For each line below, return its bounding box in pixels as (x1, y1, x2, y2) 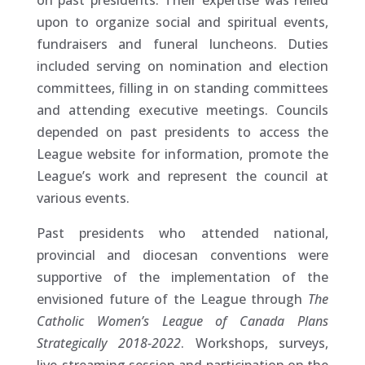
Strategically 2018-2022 (36, 334, 182, 353)
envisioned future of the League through (36, 290, 309, 309)
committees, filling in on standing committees (36, 79, 329, 98)
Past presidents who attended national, (36, 224, 329, 243)
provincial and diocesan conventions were (36, 246, 329, 265)
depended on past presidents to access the (36, 123, 329, 142)
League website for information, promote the (36, 145, 329, 164)
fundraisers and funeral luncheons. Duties (36, 35, 329, 54)
